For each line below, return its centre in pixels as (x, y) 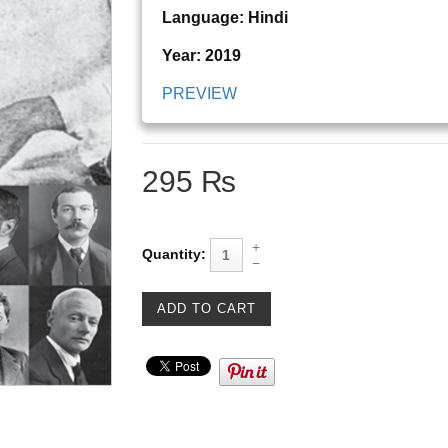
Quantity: (173, 253)
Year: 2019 (201, 56)
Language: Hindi (224, 18)
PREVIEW (199, 94)
